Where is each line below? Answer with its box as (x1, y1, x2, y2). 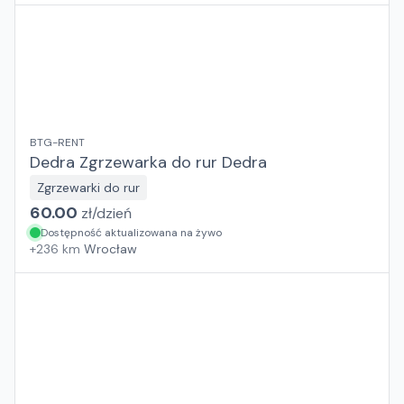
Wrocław (84, 241, 137, 257)
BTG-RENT (30, 135, 85, 150)
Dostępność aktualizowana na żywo (41, 225, 222, 240)
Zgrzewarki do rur (37, 179, 140, 196)
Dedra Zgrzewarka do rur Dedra (30, 151, 267, 173)
